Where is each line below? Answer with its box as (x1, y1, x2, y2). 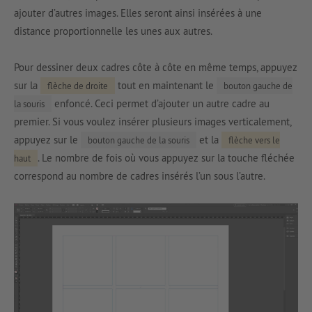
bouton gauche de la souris (88, 134, 189, 146)
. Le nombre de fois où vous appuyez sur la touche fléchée (38, 151, 295, 165)
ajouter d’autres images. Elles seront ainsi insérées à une (14, 6, 262, 20)
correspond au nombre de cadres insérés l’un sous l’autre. (14, 169, 265, 183)
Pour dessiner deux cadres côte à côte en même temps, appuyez (14, 61, 297, 75)
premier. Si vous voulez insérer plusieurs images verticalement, (14, 115, 291, 129)
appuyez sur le (14, 133, 81, 147)
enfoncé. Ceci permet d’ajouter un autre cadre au (52, 97, 270, 111)
